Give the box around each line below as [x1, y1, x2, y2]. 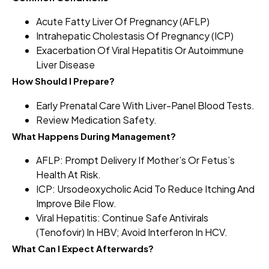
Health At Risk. [36, 168, 101, 181]
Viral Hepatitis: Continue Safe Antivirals [36, 211, 208, 225]
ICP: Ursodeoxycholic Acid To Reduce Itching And [36, 183, 255, 196]
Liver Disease [36, 58, 95, 71]
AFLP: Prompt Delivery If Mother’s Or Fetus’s [36, 154, 235, 167]
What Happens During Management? [12, 130, 176, 142]
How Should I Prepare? [12, 75, 115, 87]
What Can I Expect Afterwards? [12, 243, 154, 255]
